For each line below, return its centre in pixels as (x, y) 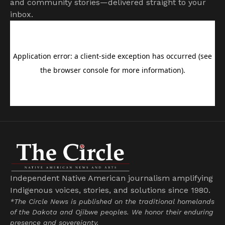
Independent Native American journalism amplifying (111, 178)
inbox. (22, 14)
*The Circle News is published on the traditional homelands (112, 202)
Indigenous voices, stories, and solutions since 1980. (110, 190)
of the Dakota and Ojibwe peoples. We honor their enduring (112, 212)
